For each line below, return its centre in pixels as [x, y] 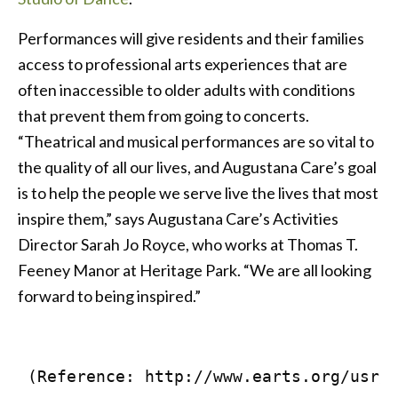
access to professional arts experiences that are [183, 64]
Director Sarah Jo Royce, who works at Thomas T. [188, 244]
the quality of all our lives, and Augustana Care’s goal [197, 167]
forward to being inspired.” [109, 295]
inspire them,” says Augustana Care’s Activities [178, 218]
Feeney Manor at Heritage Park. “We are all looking [195, 270]
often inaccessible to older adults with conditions [187, 89]
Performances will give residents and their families [191, 38]
